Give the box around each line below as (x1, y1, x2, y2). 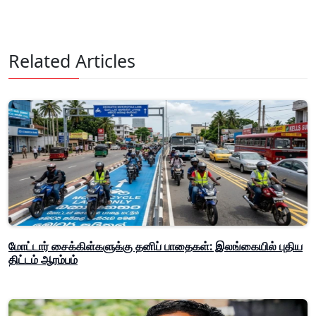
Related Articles (8, 49, 135, 73)
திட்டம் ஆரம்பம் (8, 253, 78, 267)
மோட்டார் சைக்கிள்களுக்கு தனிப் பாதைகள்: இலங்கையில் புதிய (8, 240, 303, 254)
